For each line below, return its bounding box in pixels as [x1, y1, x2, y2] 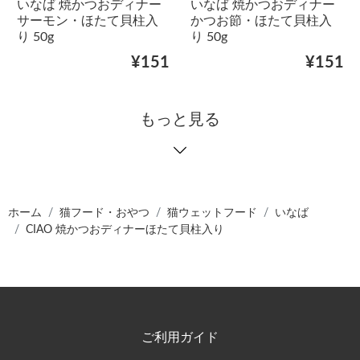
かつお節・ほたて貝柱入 [190, 14, 332, 28]
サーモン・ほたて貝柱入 [16, 14, 158, 28]
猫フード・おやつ [59, 207, 149, 219]
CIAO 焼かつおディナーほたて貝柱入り [26, 224, 224, 236]
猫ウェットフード [167, 207, 257, 219]
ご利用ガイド [141, 331, 219, 345]
